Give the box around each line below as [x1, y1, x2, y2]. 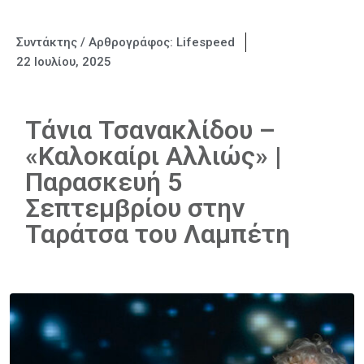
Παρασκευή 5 [25, 167, 182, 197]
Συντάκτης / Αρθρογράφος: [16, 35, 176, 50]
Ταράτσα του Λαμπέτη [25, 219, 290, 249]
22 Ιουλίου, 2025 [16, 54, 111, 69]
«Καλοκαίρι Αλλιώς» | [25, 141, 282, 171]
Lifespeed [176, 35, 235, 50]
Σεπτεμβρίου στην [25, 193, 245, 223]
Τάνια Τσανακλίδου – [25, 115, 275, 145]
